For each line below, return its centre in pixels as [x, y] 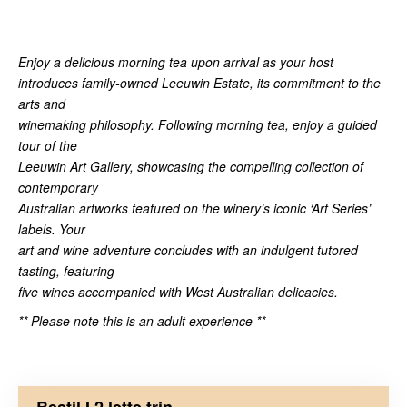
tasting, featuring [66, 270]
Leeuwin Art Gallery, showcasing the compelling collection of [191, 166]
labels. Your [52, 228]
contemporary [58, 187]
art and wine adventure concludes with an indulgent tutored [188, 249]
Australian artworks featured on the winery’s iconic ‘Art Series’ [194, 208]
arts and [42, 103]
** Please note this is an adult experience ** [142, 320]
